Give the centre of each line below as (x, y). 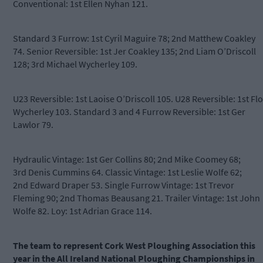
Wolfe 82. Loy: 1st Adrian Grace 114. (82, 211)
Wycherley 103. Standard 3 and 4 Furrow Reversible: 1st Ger (129, 112)
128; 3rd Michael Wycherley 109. (75, 64)
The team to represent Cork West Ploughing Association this (134, 246)
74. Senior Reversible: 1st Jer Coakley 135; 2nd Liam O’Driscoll (134, 51)
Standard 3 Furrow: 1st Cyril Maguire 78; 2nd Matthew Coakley (134, 38)
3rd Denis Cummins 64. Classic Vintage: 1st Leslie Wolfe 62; (127, 172)
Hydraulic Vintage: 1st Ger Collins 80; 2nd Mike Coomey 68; (127, 159)
